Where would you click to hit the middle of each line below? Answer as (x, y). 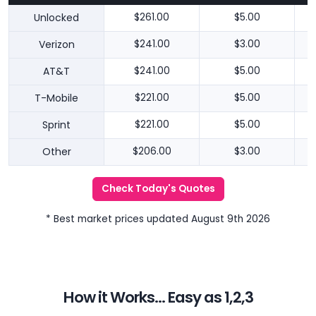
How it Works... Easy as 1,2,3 (158, 298)
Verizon (56, 45)
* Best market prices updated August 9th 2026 (158, 219)
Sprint (56, 125)
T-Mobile (56, 98)
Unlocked (56, 18)
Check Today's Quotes (158, 189)
